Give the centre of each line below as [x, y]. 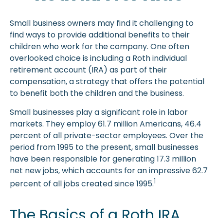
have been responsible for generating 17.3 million [103, 159]
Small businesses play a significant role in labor [99, 112]
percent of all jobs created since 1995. [82, 184]
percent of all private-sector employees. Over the [107, 136]
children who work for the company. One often [100, 46]
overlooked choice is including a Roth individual [98, 58]
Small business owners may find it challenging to [102, 23]
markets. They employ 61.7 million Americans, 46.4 [106, 124]
